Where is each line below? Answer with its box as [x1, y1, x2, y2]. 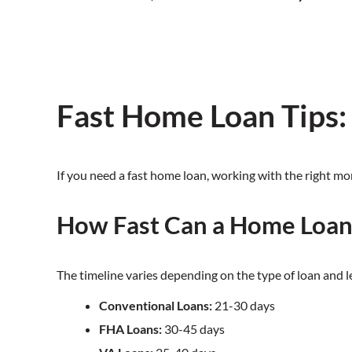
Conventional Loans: [99, 297, 212, 313]
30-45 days [162, 321, 225, 336]
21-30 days [212, 297, 275, 313]
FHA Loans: [99, 321, 162, 336]
